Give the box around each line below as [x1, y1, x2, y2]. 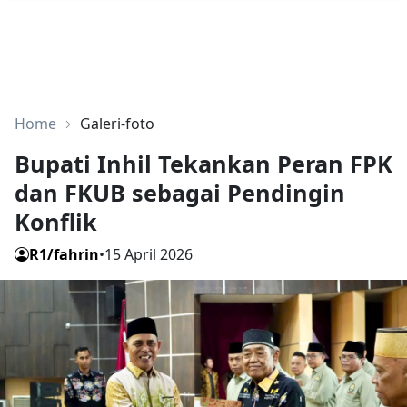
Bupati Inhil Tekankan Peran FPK [15, 148, 392, 180]
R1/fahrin [29, 244, 99, 265]
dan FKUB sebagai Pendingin [15, 177, 345, 209]
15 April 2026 [104, 244, 193, 265]
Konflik [15, 206, 97, 238]
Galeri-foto [80, 114, 154, 134]
